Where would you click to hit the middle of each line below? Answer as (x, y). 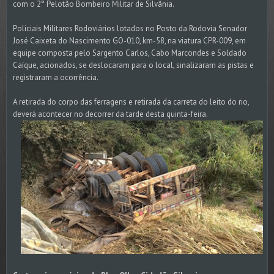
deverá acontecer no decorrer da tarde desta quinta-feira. (110, 114)
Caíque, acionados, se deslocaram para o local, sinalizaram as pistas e (133, 65)
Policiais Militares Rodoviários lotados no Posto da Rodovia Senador (130, 29)
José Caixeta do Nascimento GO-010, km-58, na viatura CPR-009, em (129, 41)
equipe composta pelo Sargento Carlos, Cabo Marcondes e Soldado (130, 53)
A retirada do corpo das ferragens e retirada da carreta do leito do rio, (131, 102)
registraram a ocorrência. (56, 78)
